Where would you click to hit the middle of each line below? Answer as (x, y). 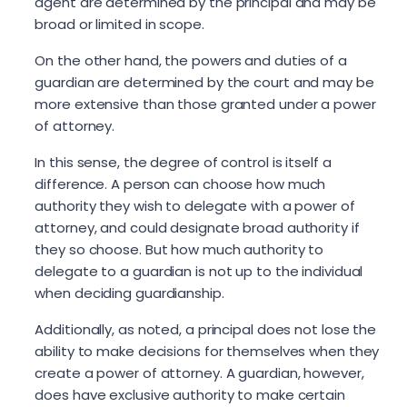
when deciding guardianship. (131, 293)
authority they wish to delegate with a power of (195, 205)
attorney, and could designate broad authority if (197, 227)
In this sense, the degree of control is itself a (183, 162)
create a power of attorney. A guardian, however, (199, 372)
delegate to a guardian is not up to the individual (199, 271)
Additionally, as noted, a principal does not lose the (206, 329)
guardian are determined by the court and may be (204, 82)
